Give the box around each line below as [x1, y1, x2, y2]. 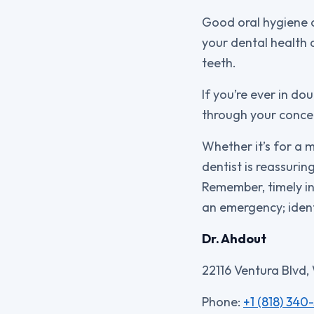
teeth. [202, 55, 236, 71]
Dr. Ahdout [202, 231, 266, 247]
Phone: [202, 294, 243, 310]
